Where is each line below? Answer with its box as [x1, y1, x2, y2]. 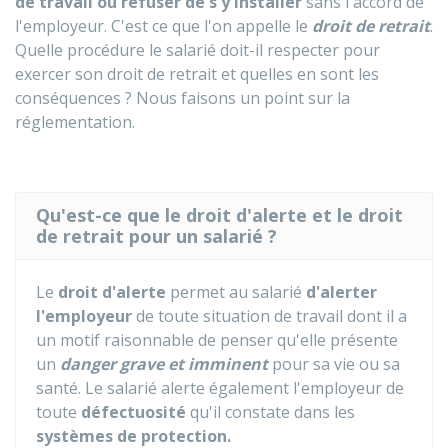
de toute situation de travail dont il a [136, 305, 407, 327]
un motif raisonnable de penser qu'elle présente [36, 329, 398, 351]
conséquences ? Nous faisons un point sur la [15, 87, 350, 109]
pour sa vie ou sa [272, 353, 400, 375]
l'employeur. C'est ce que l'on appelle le [15, 15, 308, 37]
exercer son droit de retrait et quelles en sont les [15, 63, 379, 85]
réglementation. [15, 111, 135, 133]
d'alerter [306, 281, 377, 303]
